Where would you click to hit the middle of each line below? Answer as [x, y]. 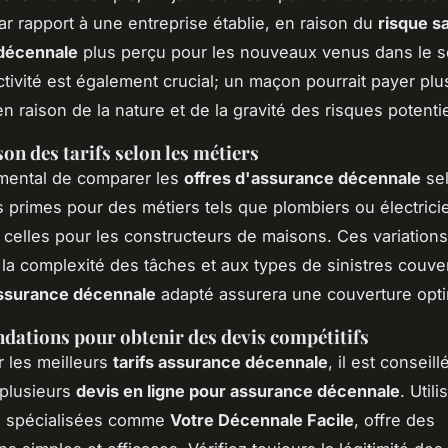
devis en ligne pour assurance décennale [238, 391]
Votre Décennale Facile [262, 420]
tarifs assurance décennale [220, 362]
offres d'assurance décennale [302, 178]
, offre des [394, 420]
